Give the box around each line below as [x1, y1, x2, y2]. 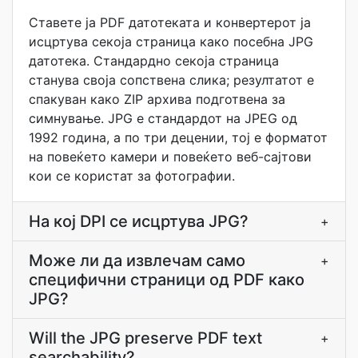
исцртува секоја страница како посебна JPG [29, 34, 313, 50]
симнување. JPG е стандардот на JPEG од [29, 110, 297, 126]
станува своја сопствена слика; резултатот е [29, 72, 314, 88]
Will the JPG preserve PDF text [29, 328, 262, 348]
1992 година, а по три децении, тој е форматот [29, 129, 328, 145]
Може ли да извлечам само [29, 251, 245, 270]
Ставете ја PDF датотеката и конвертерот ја [29, 14, 311, 30]
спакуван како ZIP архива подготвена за [29, 91, 285, 107]
